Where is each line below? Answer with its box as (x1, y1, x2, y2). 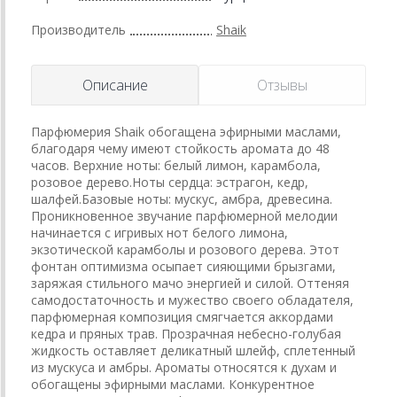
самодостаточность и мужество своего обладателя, (31, 291, 354, 308)
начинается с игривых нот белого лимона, (31, 223, 288, 241)
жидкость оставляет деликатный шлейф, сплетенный (31, 341, 355, 359)
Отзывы (257, 74, 307, 95)
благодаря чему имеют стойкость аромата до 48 (31, 139, 330, 157)
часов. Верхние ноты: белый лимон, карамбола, (31, 156, 321, 174)
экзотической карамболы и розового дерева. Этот (31, 240, 339, 258)
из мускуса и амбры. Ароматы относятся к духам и (31, 358, 337, 376)
